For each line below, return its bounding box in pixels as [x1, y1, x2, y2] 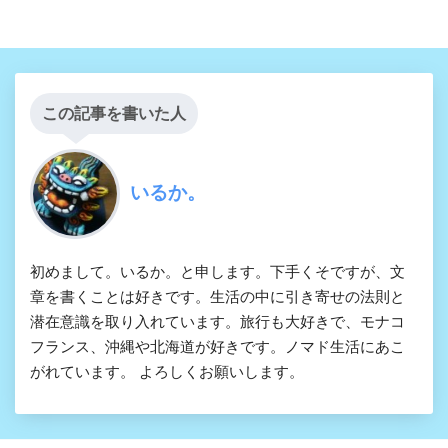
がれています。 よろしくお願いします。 [30, 363, 304, 381]
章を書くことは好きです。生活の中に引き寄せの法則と [30, 288, 405, 306]
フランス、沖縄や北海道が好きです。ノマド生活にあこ [30, 338, 405, 356]
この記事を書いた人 [42, 105, 186, 123]
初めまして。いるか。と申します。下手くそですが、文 [30, 263, 405, 281]
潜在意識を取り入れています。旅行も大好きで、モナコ [30, 313, 405, 331]
